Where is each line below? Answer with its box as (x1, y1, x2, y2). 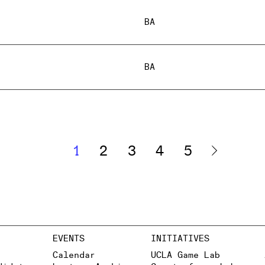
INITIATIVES (150, 234, 209, 244)
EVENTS (52, 234, 85, 244)
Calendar (52, 250, 95, 260)
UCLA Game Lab (150, 250, 220, 260)
